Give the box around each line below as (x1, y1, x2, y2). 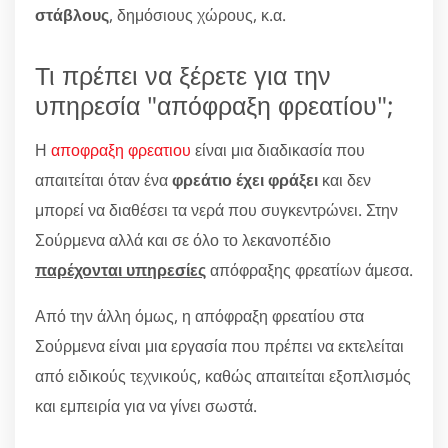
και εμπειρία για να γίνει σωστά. (35, 394, 257, 417)
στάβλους (35, 3, 109, 26)
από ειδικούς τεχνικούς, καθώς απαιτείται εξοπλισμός (35, 364, 411, 387)
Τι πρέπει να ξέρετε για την (35, 57, 331, 92)
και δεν (318, 168, 371, 191)
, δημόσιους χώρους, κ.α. (109, 3, 286, 26)
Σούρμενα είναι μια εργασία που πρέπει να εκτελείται (35, 334, 404, 357)
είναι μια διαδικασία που (191, 138, 365, 161)
